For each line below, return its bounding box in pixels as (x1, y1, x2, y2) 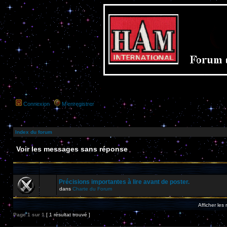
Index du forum (15, 129, 52, 135)
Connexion (23, 101, 50, 107)
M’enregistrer (62, 101, 94, 107)
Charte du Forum (72, 186, 112, 192)
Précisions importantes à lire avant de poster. (59, 178, 190, 185)
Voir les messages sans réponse (16, 145, 128, 153)
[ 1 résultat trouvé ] (45, 212, 90, 217)
